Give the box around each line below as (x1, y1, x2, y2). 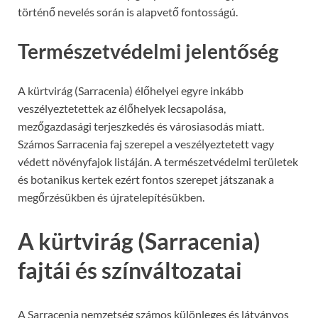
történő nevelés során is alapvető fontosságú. (18, 5, 238, 19)
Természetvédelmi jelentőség (18, 39, 278, 64)
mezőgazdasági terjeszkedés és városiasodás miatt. (18, 119, 264, 133)
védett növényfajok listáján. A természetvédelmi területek (18, 155, 298, 169)
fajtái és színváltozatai (18, 256, 242, 285)
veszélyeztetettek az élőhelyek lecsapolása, (18, 102, 226, 116)
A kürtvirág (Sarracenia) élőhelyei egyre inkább (18, 84, 243, 98)
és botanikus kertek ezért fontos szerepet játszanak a (18, 172, 274, 187)
